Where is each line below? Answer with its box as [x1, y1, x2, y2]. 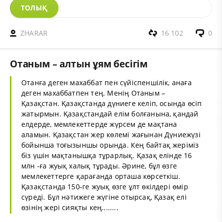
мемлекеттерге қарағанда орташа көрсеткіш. [21, 171, 180, 181]
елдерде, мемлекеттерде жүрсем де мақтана [21, 119, 177, 129]
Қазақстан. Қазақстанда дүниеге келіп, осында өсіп [21, 99, 202, 109]
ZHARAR [20, 28, 48, 38]
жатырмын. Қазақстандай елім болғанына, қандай [21, 109, 199, 119]
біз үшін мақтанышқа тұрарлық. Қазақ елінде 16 [21, 151, 192, 161]
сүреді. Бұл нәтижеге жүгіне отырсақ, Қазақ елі [21, 192, 187, 202]
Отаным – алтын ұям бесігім [10, 56, 148, 70]
